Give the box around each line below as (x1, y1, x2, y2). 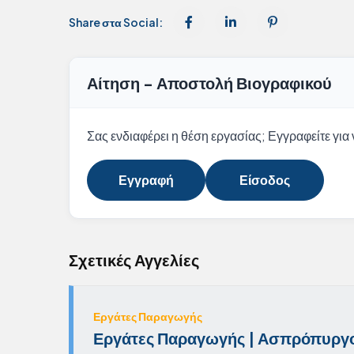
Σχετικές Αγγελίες (69, 250, 199, 270)
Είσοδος (239, 171, 290, 189)
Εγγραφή (119, 171, 174, 189)
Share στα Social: (69, 15, 163, 30)
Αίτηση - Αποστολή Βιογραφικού (87, 73, 332, 93)
